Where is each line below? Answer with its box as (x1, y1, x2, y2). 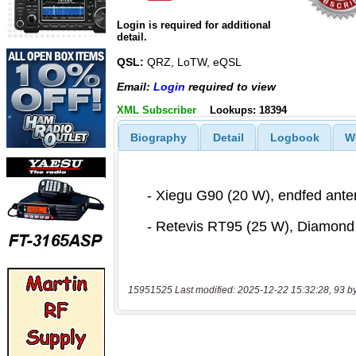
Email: (117, 79, 153, 93)
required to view (185, 79, 276, 93)
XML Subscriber (117, 104, 196, 116)
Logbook (269, 130, 319, 144)
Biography (130, 130, 187, 144)
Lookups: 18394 (209, 104, 287, 116)
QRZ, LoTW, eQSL (144, 56, 242, 69)
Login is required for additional (117, 19, 271, 32)
